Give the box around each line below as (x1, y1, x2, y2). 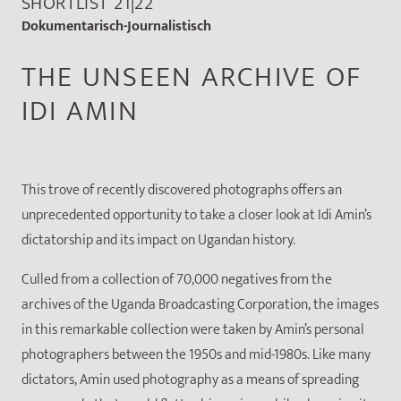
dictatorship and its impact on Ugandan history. (21, 228, 295, 253)
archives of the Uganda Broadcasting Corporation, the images (21, 293, 379, 318)
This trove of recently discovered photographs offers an (21, 178, 342, 203)
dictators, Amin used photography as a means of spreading (21, 368, 359, 393)
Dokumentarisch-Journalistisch (21, 14, 211, 38)
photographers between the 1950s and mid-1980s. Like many (21, 343, 371, 368)
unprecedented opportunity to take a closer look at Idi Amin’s (21, 203, 371, 228)
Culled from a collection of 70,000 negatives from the (21, 268, 332, 293)
